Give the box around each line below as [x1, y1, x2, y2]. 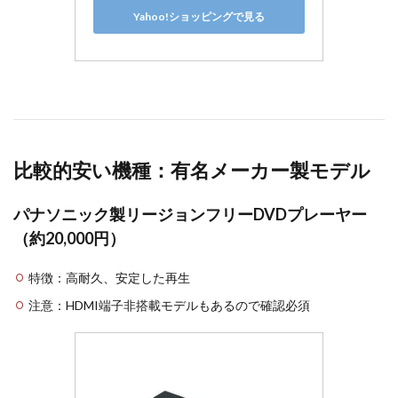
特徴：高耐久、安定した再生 [28, 270, 190, 285]
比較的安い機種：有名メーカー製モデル [13, 158, 370, 182]
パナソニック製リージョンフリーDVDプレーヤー [13, 204, 367, 224]
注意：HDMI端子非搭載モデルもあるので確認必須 [28, 298, 310, 313]
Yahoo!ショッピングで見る [133, 9, 265, 23]
